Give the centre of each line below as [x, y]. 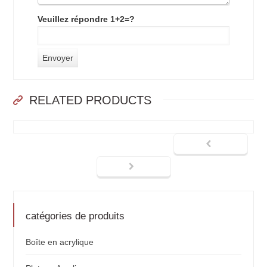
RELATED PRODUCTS [89, 100]
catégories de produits [75, 216]
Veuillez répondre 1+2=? [86, 19]
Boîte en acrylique [60, 242]
